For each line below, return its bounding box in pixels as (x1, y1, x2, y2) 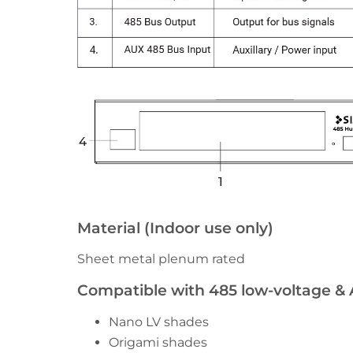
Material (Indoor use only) (77, 217, 273, 237)
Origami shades (109, 334, 207, 350)
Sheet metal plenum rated (77, 251, 245, 266)
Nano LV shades (109, 314, 209, 329)
